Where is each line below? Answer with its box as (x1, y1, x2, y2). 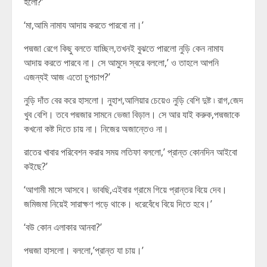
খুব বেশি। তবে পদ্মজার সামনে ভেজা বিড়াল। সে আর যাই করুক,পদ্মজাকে (24, 108, 240, 121)
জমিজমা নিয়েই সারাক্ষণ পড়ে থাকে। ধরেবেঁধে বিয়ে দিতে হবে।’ (24, 197, 212, 210)
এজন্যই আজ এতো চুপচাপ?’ (24, 70, 110, 83)
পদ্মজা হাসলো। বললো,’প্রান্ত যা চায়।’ (24, 244, 144, 257)
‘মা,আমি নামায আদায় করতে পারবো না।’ (24, 18, 144, 32)
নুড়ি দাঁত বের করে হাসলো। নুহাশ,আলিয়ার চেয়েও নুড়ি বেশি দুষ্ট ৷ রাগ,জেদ (24, 94, 243, 107)
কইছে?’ (24, 160, 48, 173)
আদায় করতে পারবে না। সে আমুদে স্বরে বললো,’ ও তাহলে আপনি (24, 56, 219, 69)
